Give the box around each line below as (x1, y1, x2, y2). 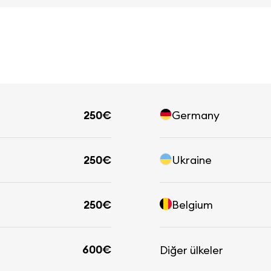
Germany (172, 108, 220, 122)
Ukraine (172, 152, 212, 167)
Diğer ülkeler (160, 243, 223, 257)
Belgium (172, 197, 213, 212)
